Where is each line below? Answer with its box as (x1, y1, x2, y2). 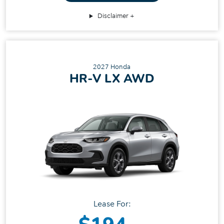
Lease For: (93, 198, 131, 208)
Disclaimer (96, 12, 130, 20)
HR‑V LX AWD (69, 70, 155, 87)
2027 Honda (93, 63, 131, 71)
